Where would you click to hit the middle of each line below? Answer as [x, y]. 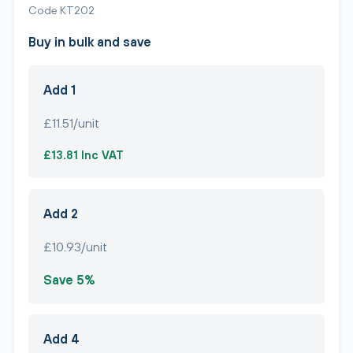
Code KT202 [61, 10]
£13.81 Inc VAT [84, 155]
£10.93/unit [75, 246]
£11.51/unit [71, 123]
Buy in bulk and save [90, 42]
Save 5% [69, 279]
